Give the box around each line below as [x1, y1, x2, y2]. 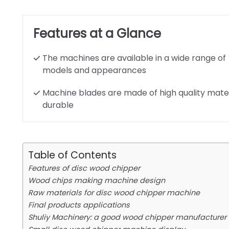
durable [42, 99, 74, 111]
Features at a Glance [33, 25, 161, 42]
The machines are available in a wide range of [42, 52, 226, 64]
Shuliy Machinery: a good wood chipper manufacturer [28, 212, 226, 222]
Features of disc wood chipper [28, 163, 140, 173]
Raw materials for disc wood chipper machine [28, 188, 200, 198]
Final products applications [28, 200, 130, 210]
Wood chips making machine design [28, 175, 165, 186]
